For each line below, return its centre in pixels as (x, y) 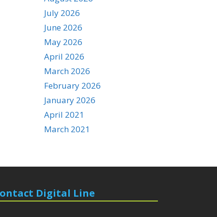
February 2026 (72, 85)
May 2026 (63, 42)
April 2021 (64, 115)
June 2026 (63, 27)
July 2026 (62, 13)
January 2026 (70, 100)
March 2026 (67, 71)
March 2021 (67, 129)
